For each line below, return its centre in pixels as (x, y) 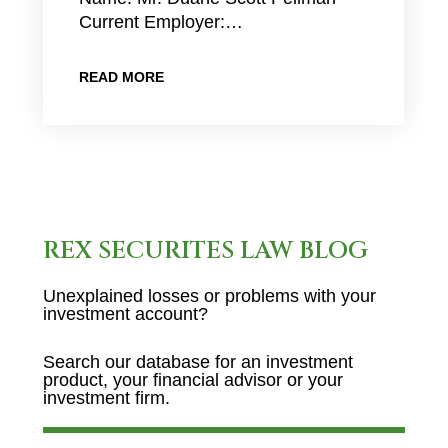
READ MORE (121, 77)
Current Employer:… (160, 22)
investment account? (125, 314)
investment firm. (106, 398)
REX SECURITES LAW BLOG (205, 251)
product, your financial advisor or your (192, 380)
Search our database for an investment (197, 362)
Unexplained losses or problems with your (209, 296)
